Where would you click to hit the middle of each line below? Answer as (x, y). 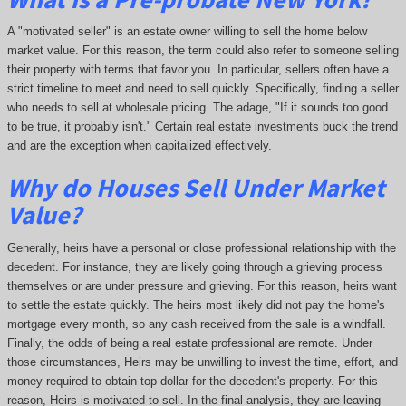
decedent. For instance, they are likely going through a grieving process (194, 266)
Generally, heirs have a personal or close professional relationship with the (201, 247)
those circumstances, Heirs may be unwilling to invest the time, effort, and (202, 362)
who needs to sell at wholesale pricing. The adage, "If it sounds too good (197, 108)
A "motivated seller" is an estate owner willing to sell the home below (187, 32)
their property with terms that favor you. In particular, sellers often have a (198, 70)
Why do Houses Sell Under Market (196, 188)
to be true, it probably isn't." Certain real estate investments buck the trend (202, 127)
